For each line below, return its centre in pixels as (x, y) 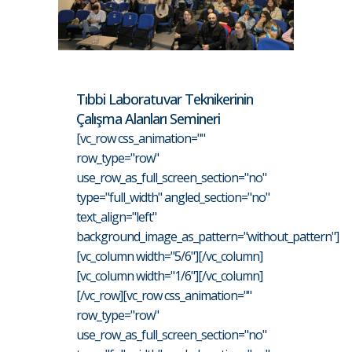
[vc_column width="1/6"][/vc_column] (169, 275)
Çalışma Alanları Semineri (148, 118)
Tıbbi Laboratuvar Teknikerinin (165, 99)
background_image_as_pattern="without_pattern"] (207, 236)
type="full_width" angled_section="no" (173, 197)
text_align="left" (116, 216)
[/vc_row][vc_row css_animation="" (164, 295)
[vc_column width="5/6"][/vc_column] (169, 256)
